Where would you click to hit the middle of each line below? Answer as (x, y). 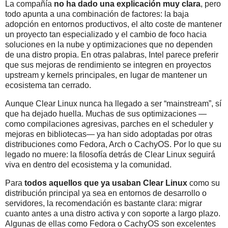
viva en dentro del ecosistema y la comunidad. (88, 165)
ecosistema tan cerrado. (48, 85)
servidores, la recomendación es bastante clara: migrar (104, 204)
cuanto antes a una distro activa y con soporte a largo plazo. (113, 214)
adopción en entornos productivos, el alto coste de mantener (113, 24)
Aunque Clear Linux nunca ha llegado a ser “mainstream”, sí (113, 104)
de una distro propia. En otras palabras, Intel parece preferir (112, 55)
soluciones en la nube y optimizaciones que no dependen (109, 45)
